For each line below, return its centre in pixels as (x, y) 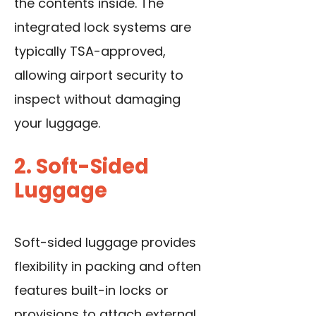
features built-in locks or (91, 291)
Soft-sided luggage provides (105, 243)
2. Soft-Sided (81, 167)
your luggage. (57, 123)
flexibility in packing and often (108, 267)
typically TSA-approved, (90, 51)
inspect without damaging (97, 99)
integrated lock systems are (103, 28)
